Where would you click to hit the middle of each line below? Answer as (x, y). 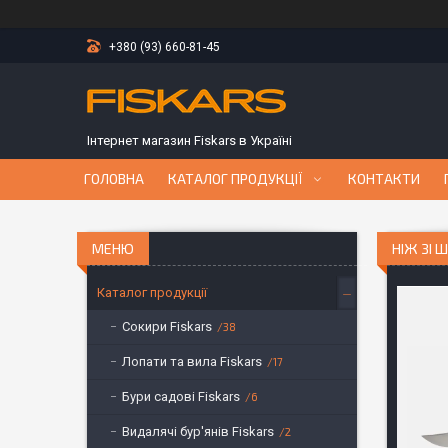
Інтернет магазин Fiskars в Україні (189, 140)
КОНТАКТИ (384, 178)
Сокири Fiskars (167, 326)
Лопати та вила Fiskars (192, 361)
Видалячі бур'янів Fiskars (198, 431)
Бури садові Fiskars (181, 396)
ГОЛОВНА (114, 178)
